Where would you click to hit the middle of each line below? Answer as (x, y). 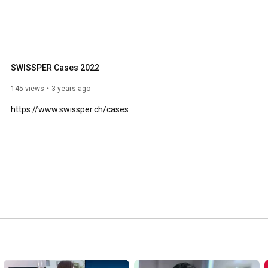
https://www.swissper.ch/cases (70, 109)
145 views (28, 88)
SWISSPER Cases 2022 (55, 67)
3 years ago (71, 88)
